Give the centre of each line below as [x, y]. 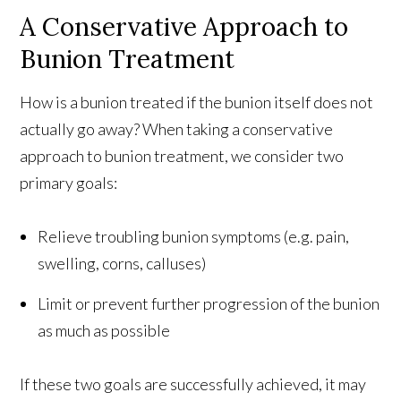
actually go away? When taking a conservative [177, 128]
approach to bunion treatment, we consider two [182, 155]
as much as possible [104, 330]
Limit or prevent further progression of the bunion [209, 303]
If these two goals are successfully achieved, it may [193, 384]
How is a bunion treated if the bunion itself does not [197, 102]
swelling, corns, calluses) [122, 263]
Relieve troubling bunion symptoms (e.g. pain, [194, 236]
